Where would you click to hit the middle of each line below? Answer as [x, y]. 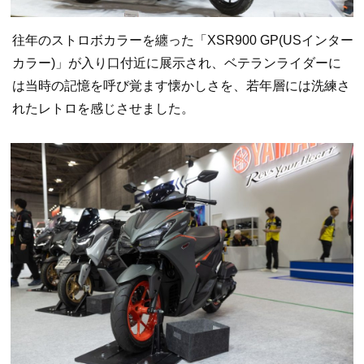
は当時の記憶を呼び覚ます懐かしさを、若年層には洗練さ [181, 86]
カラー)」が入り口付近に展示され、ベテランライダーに [177, 63]
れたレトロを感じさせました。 [103, 109]
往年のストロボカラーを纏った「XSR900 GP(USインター [183, 41]
